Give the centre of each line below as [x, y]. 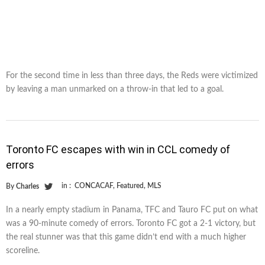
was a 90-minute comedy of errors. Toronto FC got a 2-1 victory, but [131, 223]
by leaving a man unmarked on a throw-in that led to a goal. [115, 89]
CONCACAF [94, 185]
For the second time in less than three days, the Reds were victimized [132, 75]
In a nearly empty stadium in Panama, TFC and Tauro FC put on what [132, 210]
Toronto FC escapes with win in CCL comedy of [118, 149]
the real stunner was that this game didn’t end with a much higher [126, 237]
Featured [130, 185]
